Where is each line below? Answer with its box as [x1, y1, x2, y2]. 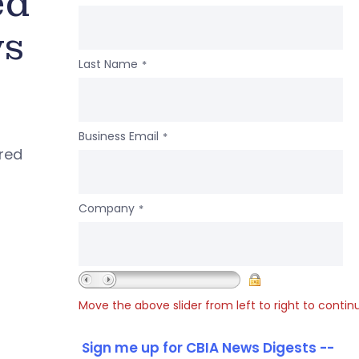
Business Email [78, 127, 159, 144]
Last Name [78, 55, 138, 72]
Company [78, 200, 135, 216]
